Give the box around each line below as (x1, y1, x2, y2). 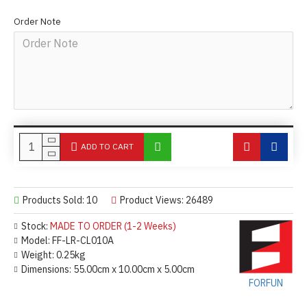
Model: (21, 234, 50, 247)
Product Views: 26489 (120, 193, 213, 206)
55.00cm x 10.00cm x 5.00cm (73, 262, 195, 275)
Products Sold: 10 (23, 193, 97, 206)
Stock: (21, 219, 48, 232)
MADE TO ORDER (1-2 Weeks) (50, 219, 176, 232)
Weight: (21, 248, 54, 261)
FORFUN (249, 276, 283, 289)
